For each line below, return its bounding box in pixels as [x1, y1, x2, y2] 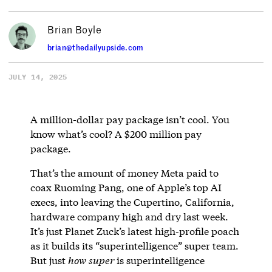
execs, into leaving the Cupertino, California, [30, 195, 234, 208]
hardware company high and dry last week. [30, 209, 228, 223]
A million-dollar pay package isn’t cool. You [30, 112, 229, 126]
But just [30, 253, 68, 267]
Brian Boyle [47, 22, 102, 36]
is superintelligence [114, 253, 205, 267]
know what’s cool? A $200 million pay [30, 127, 202, 140]
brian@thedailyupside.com [47, 42, 144, 52]
